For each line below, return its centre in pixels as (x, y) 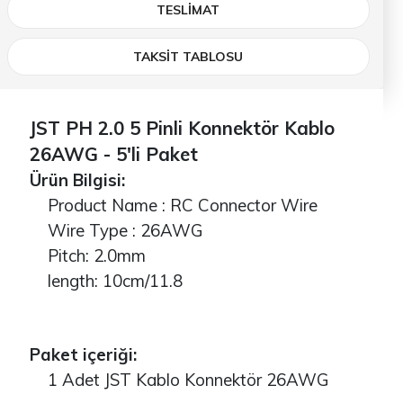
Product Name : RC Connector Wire (173, 205)
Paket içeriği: (83, 354)
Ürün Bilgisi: (77, 179)
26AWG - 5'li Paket (113, 153)
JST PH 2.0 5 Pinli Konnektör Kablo (182, 127)
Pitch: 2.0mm (87, 255)
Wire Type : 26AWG (116, 230)
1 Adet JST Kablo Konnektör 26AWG (179, 379)
